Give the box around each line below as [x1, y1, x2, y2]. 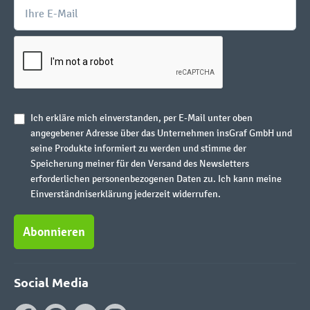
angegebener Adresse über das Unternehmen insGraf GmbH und [30, 127, 292, 139]
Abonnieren [23, 224, 85, 239]
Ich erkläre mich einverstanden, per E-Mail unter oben [30, 112, 253, 124]
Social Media [14, 274, 89, 290]
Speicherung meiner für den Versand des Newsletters [30, 158, 249, 170]
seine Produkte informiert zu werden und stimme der [30, 143, 246, 154]
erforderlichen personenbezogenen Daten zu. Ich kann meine [30, 173, 282, 185]
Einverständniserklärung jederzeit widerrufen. [30, 188, 221, 200]
